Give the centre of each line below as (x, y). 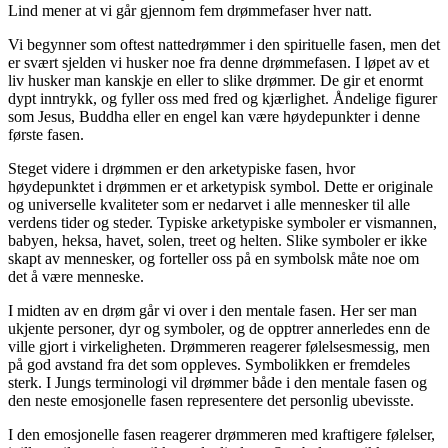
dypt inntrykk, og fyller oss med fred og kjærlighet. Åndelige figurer (222, 98)
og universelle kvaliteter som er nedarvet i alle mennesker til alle (209, 204)
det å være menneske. (76, 276)
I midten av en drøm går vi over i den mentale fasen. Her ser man (212, 310)
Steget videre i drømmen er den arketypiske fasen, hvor (181, 168)
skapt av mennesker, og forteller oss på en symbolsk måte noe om (213, 258)
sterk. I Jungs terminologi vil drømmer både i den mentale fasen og (217, 382)
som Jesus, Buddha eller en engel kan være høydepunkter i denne (214, 116)
